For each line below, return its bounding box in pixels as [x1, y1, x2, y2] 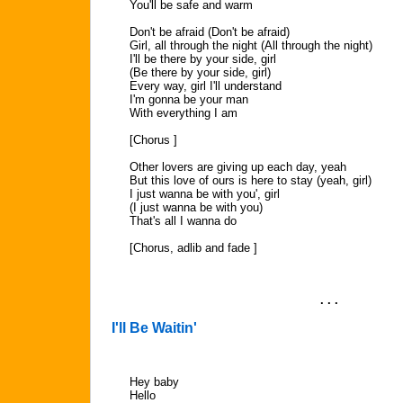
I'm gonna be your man [130, 93, 248, 106]
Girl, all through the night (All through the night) [130, 39, 372, 52]
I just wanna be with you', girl [130, 187, 280, 201]
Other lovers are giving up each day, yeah [130, 160, 346, 174]
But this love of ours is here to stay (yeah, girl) [130, 174, 372, 187]
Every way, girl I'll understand [130, 79, 282, 93]
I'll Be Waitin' [112, 320, 197, 336]
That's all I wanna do [130, 214, 237, 228]
